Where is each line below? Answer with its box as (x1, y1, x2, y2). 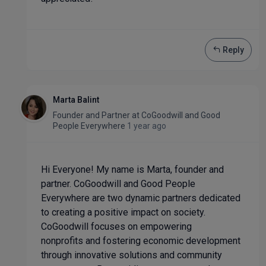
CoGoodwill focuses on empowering (41, 221, 192, 232)
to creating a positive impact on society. (41, 207, 205, 218)
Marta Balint (53, 95, 99, 104)
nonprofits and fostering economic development (41, 235, 240, 246)
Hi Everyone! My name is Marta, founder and (41, 164, 224, 175)
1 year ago (127, 121, 166, 131)
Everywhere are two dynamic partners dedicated (41, 192, 240, 204)
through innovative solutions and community (41, 249, 222, 261)
